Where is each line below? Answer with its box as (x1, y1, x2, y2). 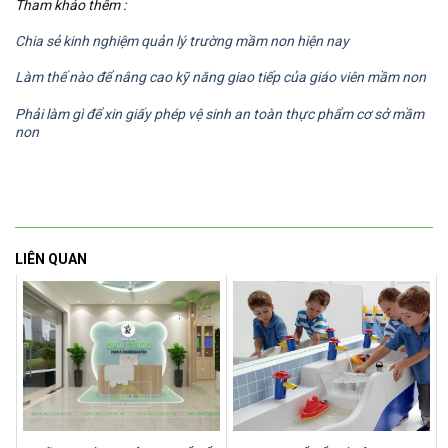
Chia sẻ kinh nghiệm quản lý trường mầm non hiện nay (15, 33, 349, 50)
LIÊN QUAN (15, 250, 87, 267)
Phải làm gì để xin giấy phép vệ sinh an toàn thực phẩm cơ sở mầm (15, 105, 424, 122)
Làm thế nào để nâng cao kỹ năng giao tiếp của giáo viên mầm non (15, 69, 426, 86)
